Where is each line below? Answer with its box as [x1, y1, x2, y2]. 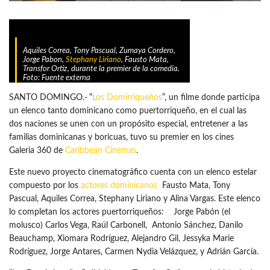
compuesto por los [9, 181, 81, 190]
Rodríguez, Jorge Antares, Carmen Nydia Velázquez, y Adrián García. [9, 247, 259, 256]
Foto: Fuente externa [23, 74, 90, 82]
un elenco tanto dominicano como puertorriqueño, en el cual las [9, 106, 246, 115]
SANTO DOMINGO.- [9, 93, 87, 102]
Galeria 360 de [9, 146, 65, 155]
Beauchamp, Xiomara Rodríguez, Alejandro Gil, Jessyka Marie [9, 234, 234, 243]
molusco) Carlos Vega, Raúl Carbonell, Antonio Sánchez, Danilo [9, 221, 243, 230]
